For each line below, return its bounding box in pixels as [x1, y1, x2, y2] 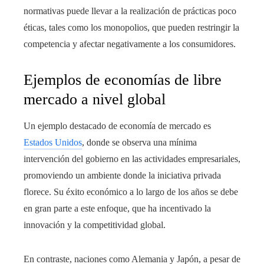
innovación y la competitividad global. [24, 219, 166, 230]
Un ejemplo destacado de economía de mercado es [24, 120, 211, 131]
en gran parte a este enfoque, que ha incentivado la [24, 203, 211, 213]
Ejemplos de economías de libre [24, 71, 222, 88]
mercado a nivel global [24, 90, 166, 108]
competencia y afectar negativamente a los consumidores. [24, 38, 236, 49]
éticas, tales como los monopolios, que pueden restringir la [24, 22, 239, 32]
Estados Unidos [24, 137, 82, 147]
